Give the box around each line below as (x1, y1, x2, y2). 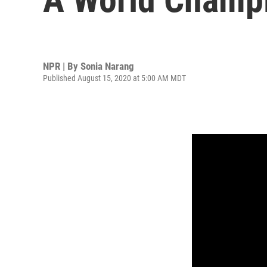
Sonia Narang (80, 60, 134, 72)
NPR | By (43, 60, 80, 72)
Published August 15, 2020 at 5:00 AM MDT (43, 73, 186, 83)
